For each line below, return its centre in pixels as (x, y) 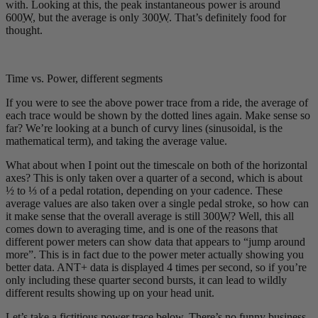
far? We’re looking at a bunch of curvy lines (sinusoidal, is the (144, 128)
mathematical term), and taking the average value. (116, 141)
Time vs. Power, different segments (84, 78)
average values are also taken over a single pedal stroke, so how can (157, 203)
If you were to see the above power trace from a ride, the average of (157, 102)
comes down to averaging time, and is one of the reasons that (142, 229)
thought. (24, 30)
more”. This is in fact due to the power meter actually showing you (155, 254)
